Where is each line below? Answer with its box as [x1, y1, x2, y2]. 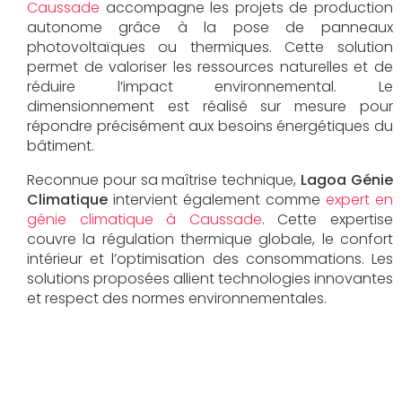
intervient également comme [108, 188, 326, 210]
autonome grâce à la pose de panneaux [27, 16, 393, 38]
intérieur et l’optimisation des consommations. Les [27, 248, 393, 269]
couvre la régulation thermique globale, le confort [27, 228, 393, 249]
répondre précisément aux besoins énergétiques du [27, 115, 393, 136]
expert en [326, 188, 393, 210]
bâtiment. [27, 135, 94, 156]
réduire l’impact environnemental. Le [27, 75, 393, 97]
